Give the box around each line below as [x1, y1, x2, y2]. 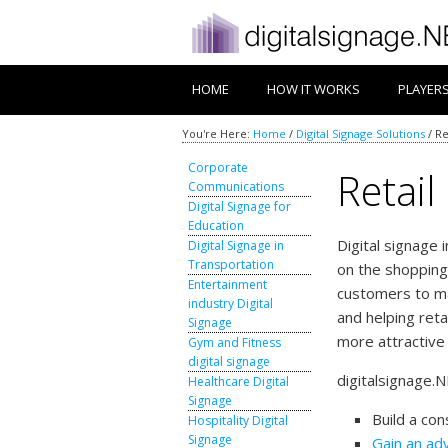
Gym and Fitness [188, 334, 282, 351]
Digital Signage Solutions [296, 126, 425, 141]
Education [188, 217, 245, 234]
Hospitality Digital [188, 412, 289, 429]
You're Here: [182, 126, 253, 141]
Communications [188, 178, 285, 195]
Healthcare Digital [188, 373, 290, 390]
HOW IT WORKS [267, 80, 360, 98]
